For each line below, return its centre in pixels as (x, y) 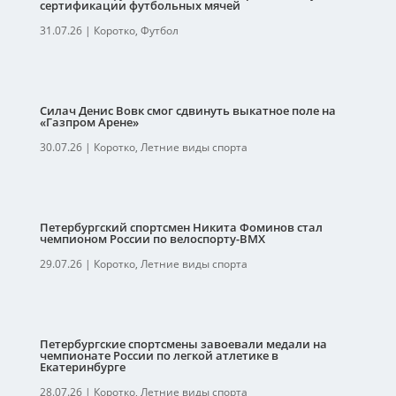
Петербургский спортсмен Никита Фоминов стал (181, 227)
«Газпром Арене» (89, 122)
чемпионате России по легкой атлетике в (159, 355)
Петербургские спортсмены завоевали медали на (183, 344)
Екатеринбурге (82, 367)
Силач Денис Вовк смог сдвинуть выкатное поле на (187, 110)
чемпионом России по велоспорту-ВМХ (152, 239)
